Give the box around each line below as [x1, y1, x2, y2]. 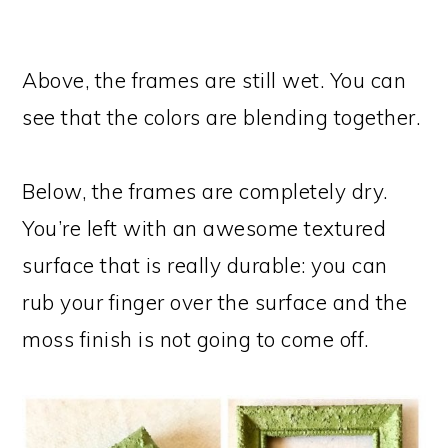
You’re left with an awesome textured [22, 215, 387, 242]
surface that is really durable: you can [22, 252, 388, 279]
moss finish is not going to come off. [22, 326, 369, 353]
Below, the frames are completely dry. [22, 178, 388, 205]
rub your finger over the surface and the [22, 289, 408, 316]
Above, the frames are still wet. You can [22, 67, 407, 94]
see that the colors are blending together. [22, 104, 421, 131]
